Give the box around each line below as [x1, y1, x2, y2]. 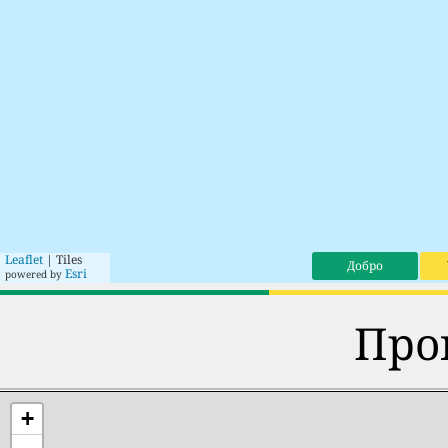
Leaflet [5, 250, 43, 268]
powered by [5, 266, 62, 281]
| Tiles [43, 250, 82, 268]
